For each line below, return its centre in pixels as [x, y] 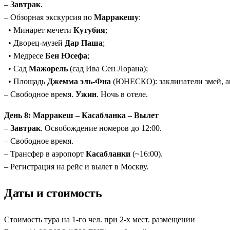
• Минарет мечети [39, 30]
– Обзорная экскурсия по [49, 17]
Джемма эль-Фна [79, 82]
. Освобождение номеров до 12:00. [101, 128]
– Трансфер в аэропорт [45, 154]
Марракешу [116, 17]
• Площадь [26, 82]
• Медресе [25, 56]
